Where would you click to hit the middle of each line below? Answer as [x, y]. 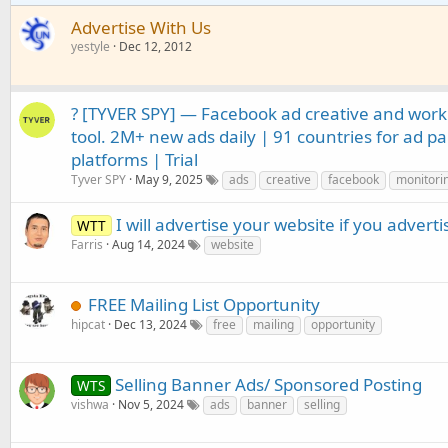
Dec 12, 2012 [155, 46]
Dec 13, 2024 [150, 324]
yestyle [90, 46]
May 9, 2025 [169, 179]
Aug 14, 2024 [148, 244]
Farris [87, 244]
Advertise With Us [141, 27]
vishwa [90, 404]
